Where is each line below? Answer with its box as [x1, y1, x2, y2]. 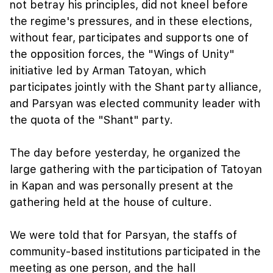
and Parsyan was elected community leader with [10, 96, 260, 110]
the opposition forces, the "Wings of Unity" [10, 47, 235, 60]
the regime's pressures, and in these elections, [10, 14, 252, 27]
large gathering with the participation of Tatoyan [10, 162, 262, 175]
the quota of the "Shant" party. [10, 113, 173, 126]
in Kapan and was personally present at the [10, 179, 233, 192]
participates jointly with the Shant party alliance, [10, 80, 261, 93]
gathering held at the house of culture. [10, 195, 212, 208]
